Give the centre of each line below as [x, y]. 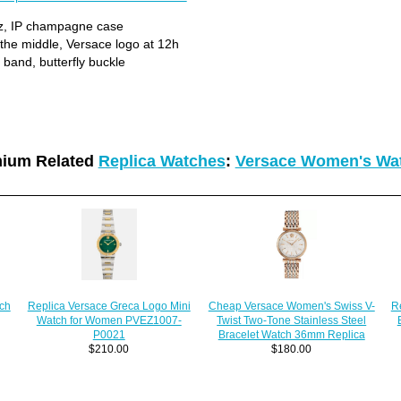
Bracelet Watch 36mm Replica [291, 334]
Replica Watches [162, 161]
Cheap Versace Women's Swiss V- [291, 305]
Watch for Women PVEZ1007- [109, 320]
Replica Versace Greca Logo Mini [109, 306]
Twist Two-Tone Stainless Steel [292, 320]
